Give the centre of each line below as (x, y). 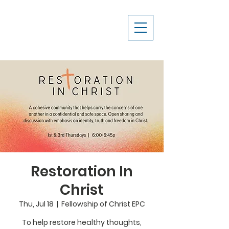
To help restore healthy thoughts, (82, 222)
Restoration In (82, 171)
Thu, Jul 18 (36, 204)
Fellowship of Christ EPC (103, 204)
